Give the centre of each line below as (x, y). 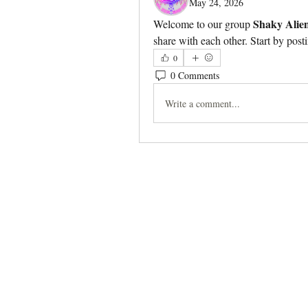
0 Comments (195, 75)
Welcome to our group (203, 24)
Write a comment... (202, 103)
